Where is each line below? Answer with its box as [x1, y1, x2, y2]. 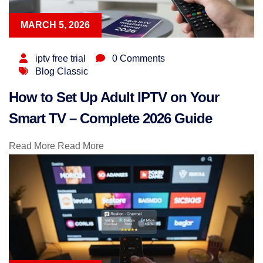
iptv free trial [35, 53, 86, 63]
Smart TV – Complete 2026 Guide [9, 110, 212, 126]
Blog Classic [35, 66, 88, 76]
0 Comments [112, 53, 165, 63]
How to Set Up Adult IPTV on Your [9, 89, 219, 105]
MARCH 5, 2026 [21, 19, 90, 30]
